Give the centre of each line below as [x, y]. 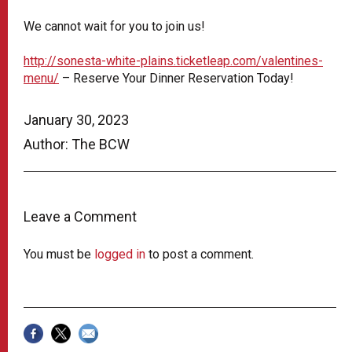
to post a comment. [200, 254]
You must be [59, 254]
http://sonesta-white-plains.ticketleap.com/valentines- [173, 60]
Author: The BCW [77, 144]
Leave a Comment [80, 216]
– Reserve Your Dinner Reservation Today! [176, 78]
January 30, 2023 [76, 119]
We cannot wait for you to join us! [114, 26]
